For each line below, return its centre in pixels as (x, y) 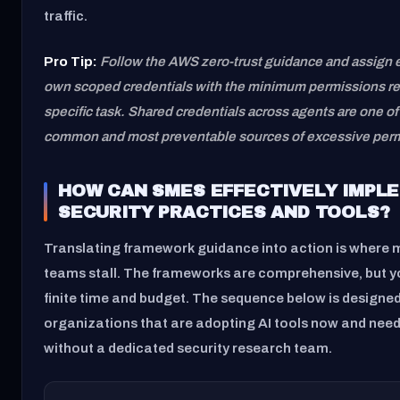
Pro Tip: (71, 61)
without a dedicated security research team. (188, 349)
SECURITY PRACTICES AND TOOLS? (224, 212)
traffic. (66, 17)
